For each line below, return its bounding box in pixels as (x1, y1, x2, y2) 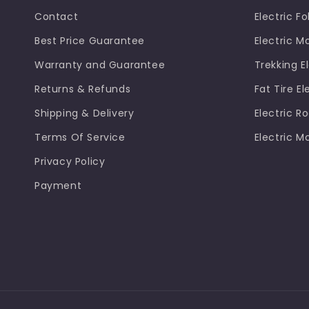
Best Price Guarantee (34, 34, 145, 48)
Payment (34, 179, 82, 192)
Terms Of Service (34, 130, 126, 144)
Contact (34, 10, 79, 23)
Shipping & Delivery (34, 106, 134, 120)
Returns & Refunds (34, 82, 131, 96)
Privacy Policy (34, 154, 106, 168)
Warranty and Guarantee (34, 58, 166, 72)
